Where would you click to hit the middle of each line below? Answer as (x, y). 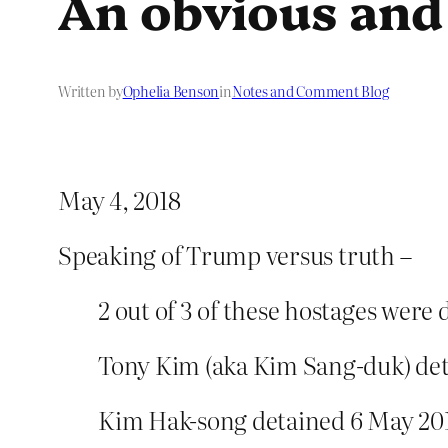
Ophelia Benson (171, 91)
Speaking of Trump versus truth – (235, 255)
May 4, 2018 (119, 200)
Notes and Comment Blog (310, 91)
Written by (90, 91)
